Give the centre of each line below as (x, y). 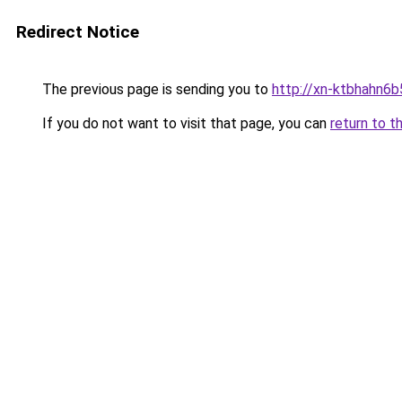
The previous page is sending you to (155, 89)
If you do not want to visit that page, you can (184, 123)
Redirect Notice (78, 32)
